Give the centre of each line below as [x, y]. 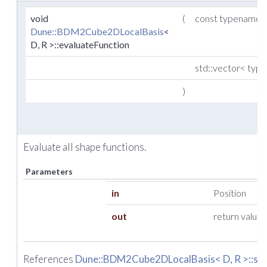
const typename [229, 18]
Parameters [49, 172]
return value [238, 216]
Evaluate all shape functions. [85, 147]
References [49, 259]
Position [230, 193]
